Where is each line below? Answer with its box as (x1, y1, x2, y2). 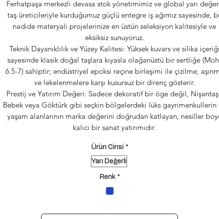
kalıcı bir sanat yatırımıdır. (73, 123, 156, 132)
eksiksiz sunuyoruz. (85, 33, 144, 42)
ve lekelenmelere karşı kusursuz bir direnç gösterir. (34, 78, 195, 87)
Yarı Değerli (91, 157, 127, 165)
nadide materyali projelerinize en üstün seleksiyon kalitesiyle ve (13, 22, 216, 31)
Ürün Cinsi (91, 144, 124, 151)
